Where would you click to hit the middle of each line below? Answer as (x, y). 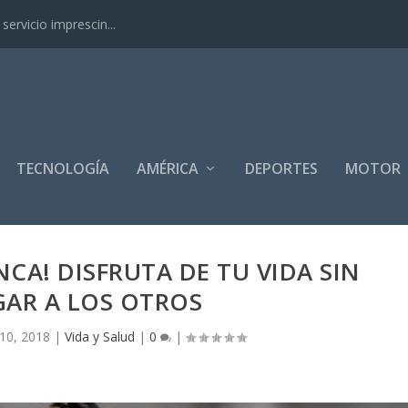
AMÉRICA (168, 168)
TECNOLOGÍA (63, 168)
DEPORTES (282, 168)
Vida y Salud (99, 337)
